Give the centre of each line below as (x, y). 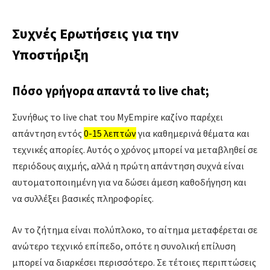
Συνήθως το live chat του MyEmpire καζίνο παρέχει (118, 117)
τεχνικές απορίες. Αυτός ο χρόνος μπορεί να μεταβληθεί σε (135, 150)
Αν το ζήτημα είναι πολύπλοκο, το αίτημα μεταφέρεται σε (135, 229)
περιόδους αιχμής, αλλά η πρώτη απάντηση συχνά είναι (128, 166)
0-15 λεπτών (110, 133)
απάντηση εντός (48, 133)
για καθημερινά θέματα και (193, 133)
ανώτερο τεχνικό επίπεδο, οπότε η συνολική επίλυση (124, 246)
